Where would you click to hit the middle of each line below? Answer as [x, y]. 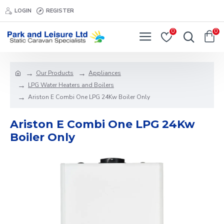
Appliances [105, 73]
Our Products [55, 73]
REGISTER [60, 10]
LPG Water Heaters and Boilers [71, 85]
